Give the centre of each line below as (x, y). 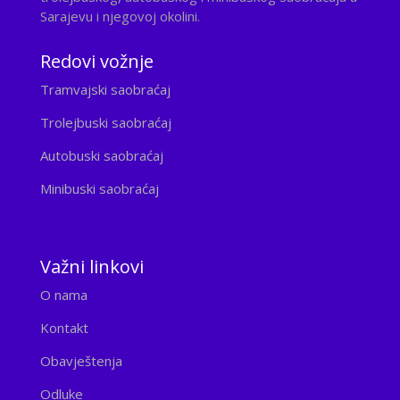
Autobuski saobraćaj (101, 156)
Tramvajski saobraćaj (105, 90)
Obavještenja (81, 361)
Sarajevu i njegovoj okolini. (120, 17)
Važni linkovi (92, 267)
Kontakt (64, 328)
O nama (63, 295)
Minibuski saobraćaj (99, 189)
